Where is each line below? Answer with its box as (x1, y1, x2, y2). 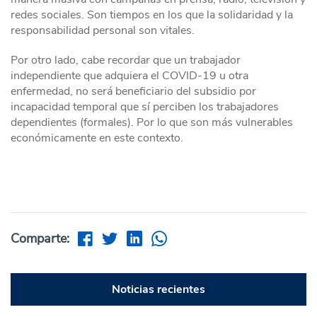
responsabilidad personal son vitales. (11, 22, 195, 38)
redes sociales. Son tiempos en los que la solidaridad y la (11, 6, 293, 23)
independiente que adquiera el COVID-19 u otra (11, 67, 248, 83)
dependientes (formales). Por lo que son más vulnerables (11, 114, 293, 130)
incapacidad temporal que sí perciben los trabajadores (11, 98, 279, 115)
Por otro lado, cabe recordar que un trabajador (11, 52, 241, 68)
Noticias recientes (112, 281, 205, 297)
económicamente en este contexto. (11, 129, 183, 146)
